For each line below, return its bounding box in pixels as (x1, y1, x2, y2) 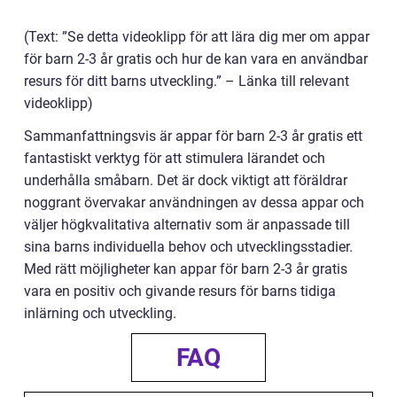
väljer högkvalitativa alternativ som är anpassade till (24, 216, 350, 234)
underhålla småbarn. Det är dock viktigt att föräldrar (24, 172, 347, 190)
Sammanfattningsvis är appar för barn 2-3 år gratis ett (24, 128, 362, 145)
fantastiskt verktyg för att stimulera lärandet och (24, 150, 325, 167)
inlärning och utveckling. (24, 305, 176, 323)
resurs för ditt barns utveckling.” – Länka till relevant (24, 73, 349, 90)
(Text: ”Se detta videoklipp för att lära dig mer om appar (24, 28, 370, 46)
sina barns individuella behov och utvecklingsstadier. (24, 238, 353, 256)
